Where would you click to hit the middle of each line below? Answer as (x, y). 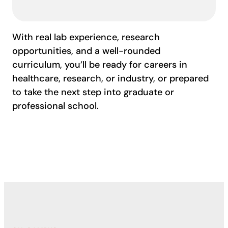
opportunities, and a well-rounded (86, 51)
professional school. (57, 106)
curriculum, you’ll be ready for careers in (100, 64)
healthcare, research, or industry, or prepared (110, 78)
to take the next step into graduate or (93, 92)
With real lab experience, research (86, 37)
